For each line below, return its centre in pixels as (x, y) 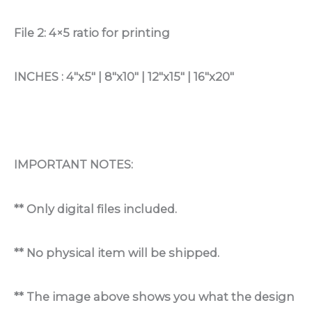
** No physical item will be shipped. (117, 252)
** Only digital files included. (95, 209)
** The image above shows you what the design (154, 296)
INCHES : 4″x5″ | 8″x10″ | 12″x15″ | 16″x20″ (124, 77)
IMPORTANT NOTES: (73, 165)
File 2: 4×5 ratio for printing (92, 32)
